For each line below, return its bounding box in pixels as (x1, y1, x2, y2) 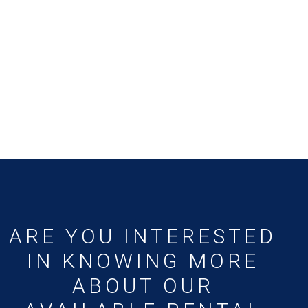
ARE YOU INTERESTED (9, 224, 276, 248)
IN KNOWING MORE (26, 249, 259, 273)
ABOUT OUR (71, 274, 214, 298)
